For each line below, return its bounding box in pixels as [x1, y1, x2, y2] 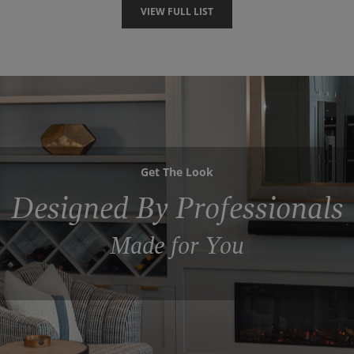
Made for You [110, 232, 244, 261]
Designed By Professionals [10, 191, 344, 227]
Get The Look [141, 164, 213, 180]
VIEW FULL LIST [141, 4, 213, 18]
